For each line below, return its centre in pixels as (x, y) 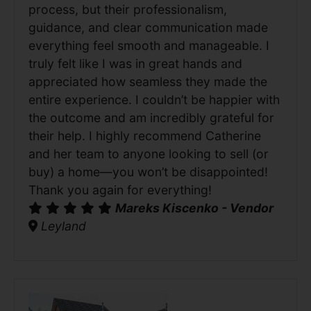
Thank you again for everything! (120, 190)
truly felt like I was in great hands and (135, 63)
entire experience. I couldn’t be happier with (154, 99)
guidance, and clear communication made (148, 27)
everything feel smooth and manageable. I (149, 45)
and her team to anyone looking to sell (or (149, 153)
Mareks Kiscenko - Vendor (194, 208)
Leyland (62, 226)
